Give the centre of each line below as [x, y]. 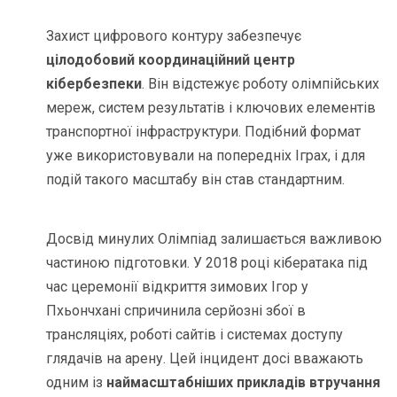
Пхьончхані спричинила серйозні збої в [176, 310]
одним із [77, 382]
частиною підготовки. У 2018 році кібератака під [207, 262]
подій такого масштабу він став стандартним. [196, 179]
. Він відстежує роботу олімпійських [261, 83]
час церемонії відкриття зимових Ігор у [178, 286]
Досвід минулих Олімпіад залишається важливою [214, 238]
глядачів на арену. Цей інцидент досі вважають [205, 358]
